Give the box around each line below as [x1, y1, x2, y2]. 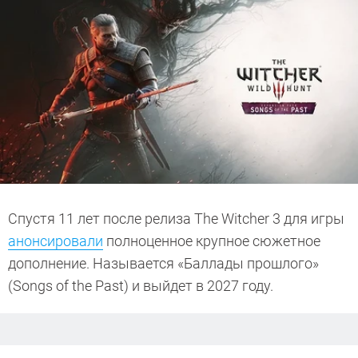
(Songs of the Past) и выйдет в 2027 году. [8, 276, 276, 294]
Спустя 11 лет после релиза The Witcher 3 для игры [8, 209, 344, 227]
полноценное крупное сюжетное [103, 232, 320, 249]
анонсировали [8, 232, 103, 249]
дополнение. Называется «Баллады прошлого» [8, 254, 319, 272]
